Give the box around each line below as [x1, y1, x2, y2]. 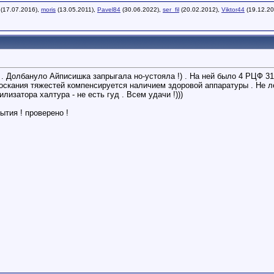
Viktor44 [221, 6, 245, 13]
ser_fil [163, 6, 179, 13]
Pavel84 [97, 6, 120, 13]
